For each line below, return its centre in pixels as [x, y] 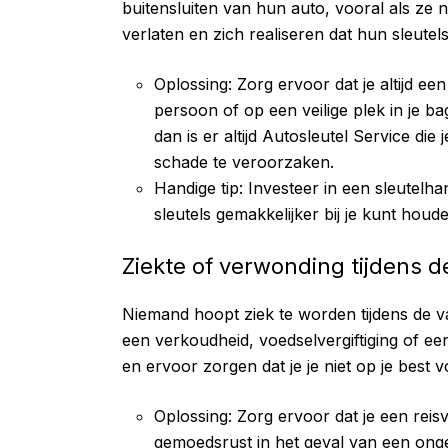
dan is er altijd [208, 136]
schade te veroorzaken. [244, 162]
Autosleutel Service [336, 136]
